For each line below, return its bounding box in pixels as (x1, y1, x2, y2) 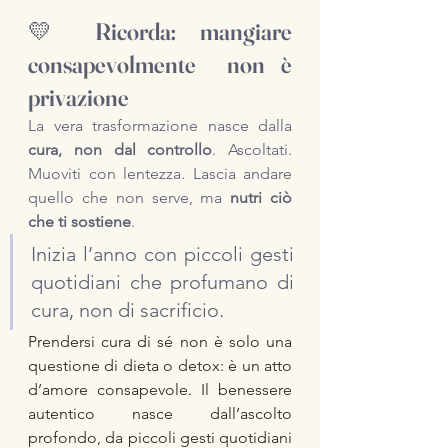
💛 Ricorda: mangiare (28, 17, 292, 46)
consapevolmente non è (28, 50, 292, 79)
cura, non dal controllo (28, 140, 213, 159)
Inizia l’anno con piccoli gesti (31, 242, 294, 266)
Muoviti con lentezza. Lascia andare (28, 164, 292, 183)
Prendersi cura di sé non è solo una (28, 332, 292, 351)
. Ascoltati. (212, 140, 292, 159)
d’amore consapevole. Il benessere (28, 380, 292, 399)
